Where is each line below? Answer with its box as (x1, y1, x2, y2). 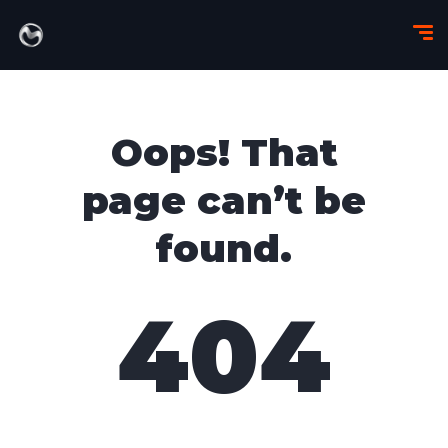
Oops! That (110, 129, 338, 176)
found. (156, 225, 292, 272)
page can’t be (82, 177, 366, 224)
